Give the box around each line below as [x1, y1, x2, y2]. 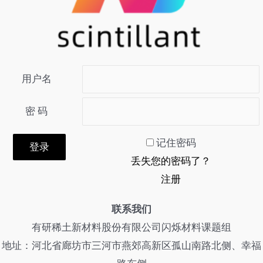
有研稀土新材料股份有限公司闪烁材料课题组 [32, 221, 231, 234]
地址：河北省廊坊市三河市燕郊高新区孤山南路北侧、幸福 [2, 240, 261, 252]
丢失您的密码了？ [131, 155, 211, 167]
